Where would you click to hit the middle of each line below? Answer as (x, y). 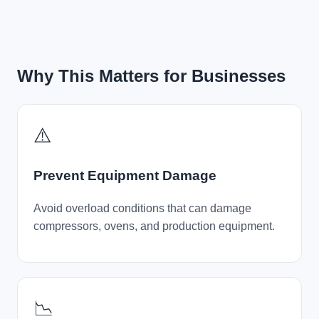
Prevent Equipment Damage (125, 175)
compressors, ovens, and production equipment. (154, 226)
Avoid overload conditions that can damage (142, 208)
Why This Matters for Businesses (151, 76)
